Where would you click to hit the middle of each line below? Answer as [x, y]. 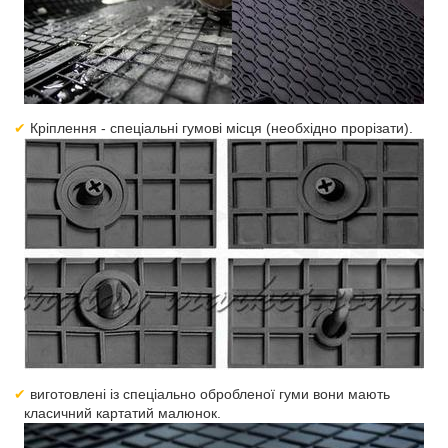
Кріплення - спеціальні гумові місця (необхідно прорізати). [222, 128]
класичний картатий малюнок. [122, 413]
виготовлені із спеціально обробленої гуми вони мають [210, 394]
